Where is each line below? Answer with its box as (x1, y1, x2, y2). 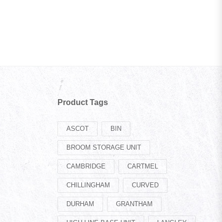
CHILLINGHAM (66, 181, 110, 189)
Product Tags (57, 98, 108, 107)
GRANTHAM (116, 200, 153, 208)
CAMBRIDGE (66, 163, 106, 170)
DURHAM (66, 200, 94, 208)
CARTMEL (127, 163, 158, 170)
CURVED (132, 181, 159, 189)
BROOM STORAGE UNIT (66, 144, 141, 152)
